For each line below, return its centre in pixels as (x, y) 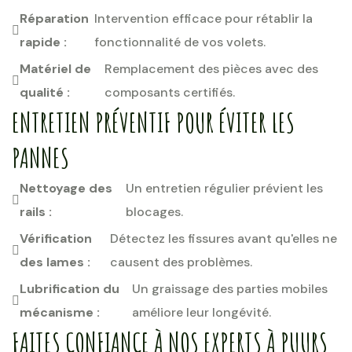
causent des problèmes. (181, 262)
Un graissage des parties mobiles (230, 289)
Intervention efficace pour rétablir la (204, 18)
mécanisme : (60, 312)
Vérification (56, 238)
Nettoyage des (66, 188)
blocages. (155, 212)
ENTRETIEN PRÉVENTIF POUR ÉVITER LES (153, 122)
